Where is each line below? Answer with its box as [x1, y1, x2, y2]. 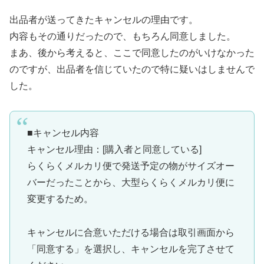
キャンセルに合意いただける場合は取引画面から [27, 227, 235, 237]
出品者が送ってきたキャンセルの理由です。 [9, 14, 198, 25]
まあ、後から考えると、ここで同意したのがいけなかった [9, 47, 255, 58]
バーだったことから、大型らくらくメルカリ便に [27, 177, 235, 187]
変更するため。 [27, 193, 93, 204]
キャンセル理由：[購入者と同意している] [27, 144, 202, 154]
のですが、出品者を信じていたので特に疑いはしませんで [9, 64, 255, 74]
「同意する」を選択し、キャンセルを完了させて [27, 243, 235, 254]
